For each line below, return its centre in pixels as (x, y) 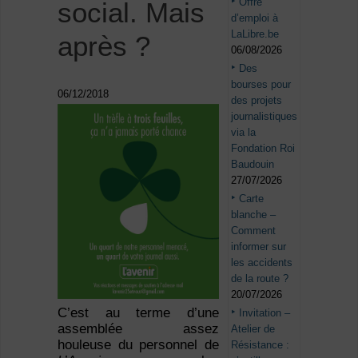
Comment (254, 230)
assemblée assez (138, 329)
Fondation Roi (263, 148)
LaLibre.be (255, 34)
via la (244, 132)
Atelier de (253, 328)
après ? (103, 46)
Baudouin (253, 164)
